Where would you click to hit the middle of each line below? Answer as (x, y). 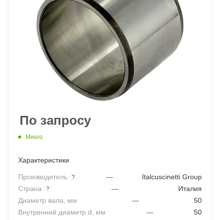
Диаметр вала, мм (48, 200)
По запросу (55, 120)
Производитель (44, 177)
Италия (190, 189)
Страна (31, 189)
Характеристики (44, 160)
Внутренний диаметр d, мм (62, 212)
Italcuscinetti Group (172, 177)
